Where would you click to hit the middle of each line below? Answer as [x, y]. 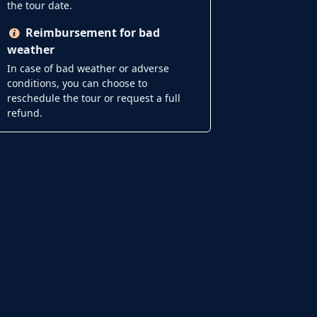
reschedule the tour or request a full [93, 98]
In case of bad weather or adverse [88, 68]
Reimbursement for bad [93, 32]
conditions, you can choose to [77, 83]
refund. [24, 113]
